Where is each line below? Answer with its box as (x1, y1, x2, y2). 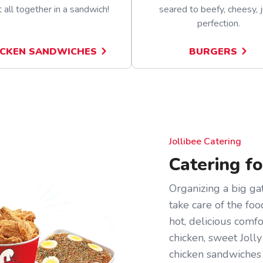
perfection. (197, 17, 240, 31)
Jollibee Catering (169, 135, 241, 149)
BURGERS (189, 45, 237, 59)
